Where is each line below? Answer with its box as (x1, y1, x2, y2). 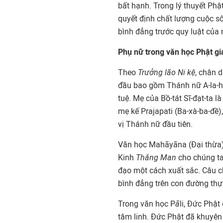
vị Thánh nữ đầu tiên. (118, 119, 193, 129)
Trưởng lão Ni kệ (138, 68, 195, 77)
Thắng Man (136, 153, 176, 162)
